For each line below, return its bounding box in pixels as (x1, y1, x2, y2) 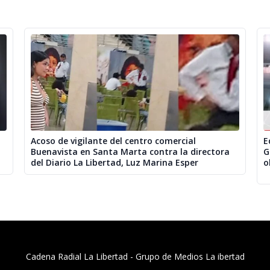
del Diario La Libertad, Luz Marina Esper (31, 157, 198, 168)
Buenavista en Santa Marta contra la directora (31, 146, 230, 157)
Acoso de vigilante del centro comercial (31, 135, 196, 146)
